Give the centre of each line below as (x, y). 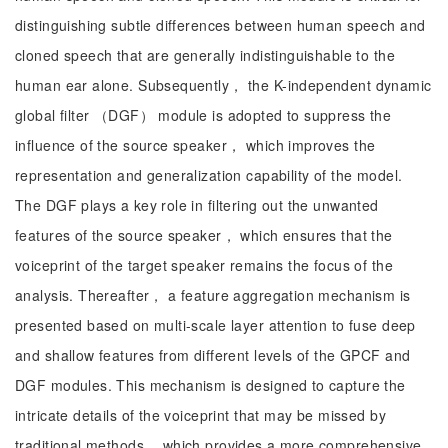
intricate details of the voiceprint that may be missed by (200, 415)
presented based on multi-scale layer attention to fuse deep (215, 325)
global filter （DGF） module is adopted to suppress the (203, 115)
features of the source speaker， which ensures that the (204, 235)
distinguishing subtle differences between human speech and (220, 25)
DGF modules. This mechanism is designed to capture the (210, 385)
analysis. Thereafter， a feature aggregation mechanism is (213, 295)
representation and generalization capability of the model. (209, 175)
